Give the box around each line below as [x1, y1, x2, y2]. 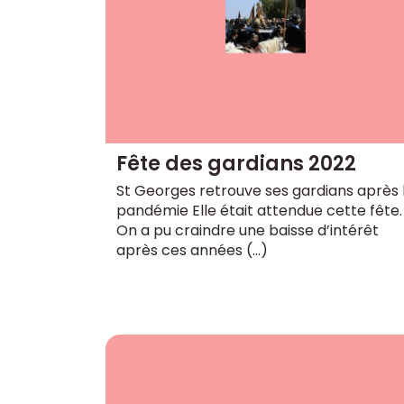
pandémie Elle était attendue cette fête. [116, 199, 402, 221]
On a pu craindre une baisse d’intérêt [116, 219, 379, 241]
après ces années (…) [116, 239, 268, 261]
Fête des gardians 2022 [116, 149, 356, 178]
